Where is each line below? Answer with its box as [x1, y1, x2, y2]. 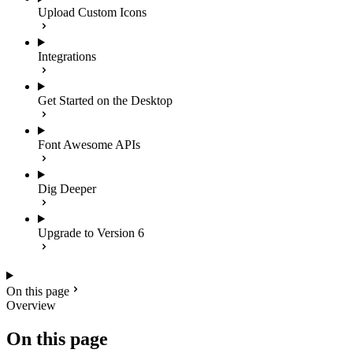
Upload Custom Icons [38, 6, 147, 19]
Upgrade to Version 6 [38, 226, 144, 240]
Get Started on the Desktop [38, 94, 173, 107]
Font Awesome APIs [38, 138, 140, 151]
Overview [6, 299, 56, 312]
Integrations [38, 50, 96, 63]
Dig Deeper [38, 182, 96, 195]
